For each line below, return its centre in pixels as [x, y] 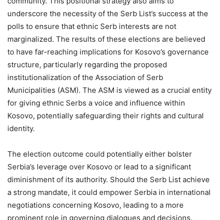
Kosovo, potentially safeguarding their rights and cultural [106, 115]
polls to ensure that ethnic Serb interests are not [92, 26]
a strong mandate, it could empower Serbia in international [109, 192]
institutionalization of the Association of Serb [85, 77]
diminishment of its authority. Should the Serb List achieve [109, 179]
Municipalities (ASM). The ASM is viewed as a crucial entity [110, 90]
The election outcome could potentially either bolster [100, 154]
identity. [21, 128]
